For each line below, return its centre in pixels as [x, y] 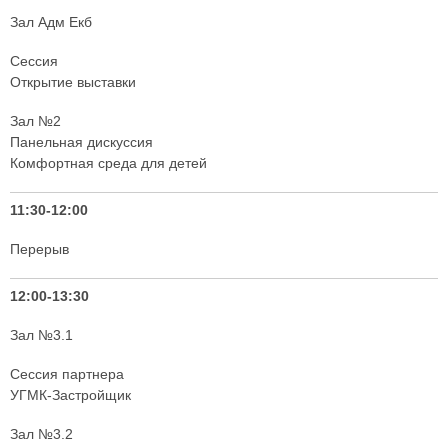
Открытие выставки [73, 82]
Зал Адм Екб [51, 22]
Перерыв [39, 249]
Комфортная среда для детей [108, 163]
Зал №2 [35, 121]
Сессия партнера [67, 374]
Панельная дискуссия [81, 142]
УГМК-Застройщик [70, 395]
